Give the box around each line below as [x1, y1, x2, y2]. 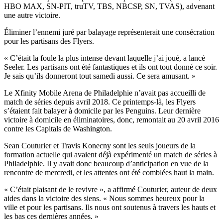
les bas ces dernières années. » [4, 212, 99, 221]
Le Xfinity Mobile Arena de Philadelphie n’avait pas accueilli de [4, 88, 206, 97]
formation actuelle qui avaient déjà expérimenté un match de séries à [4, 150, 217, 159]
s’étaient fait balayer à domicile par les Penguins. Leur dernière [4, 106, 201, 115]
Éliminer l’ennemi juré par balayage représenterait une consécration [4, 27, 215, 36]
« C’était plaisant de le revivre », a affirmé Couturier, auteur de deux [4, 185, 217, 194]
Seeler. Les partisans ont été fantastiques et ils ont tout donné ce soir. [4, 62, 217, 71]
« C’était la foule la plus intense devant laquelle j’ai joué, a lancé [4, 53, 205, 62]
